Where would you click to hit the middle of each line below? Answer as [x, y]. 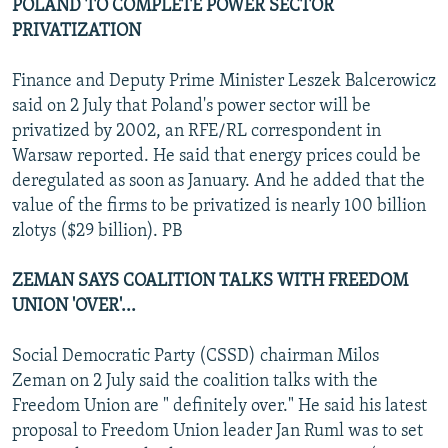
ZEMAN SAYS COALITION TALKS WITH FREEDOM [210, 281]
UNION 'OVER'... [74, 306]
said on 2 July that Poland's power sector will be [191, 106]
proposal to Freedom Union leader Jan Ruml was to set [217, 431]
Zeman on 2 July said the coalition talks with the [195, 381]
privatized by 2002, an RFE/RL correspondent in [196, 131]
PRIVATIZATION [76, 31]
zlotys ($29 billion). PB [97, 231]
